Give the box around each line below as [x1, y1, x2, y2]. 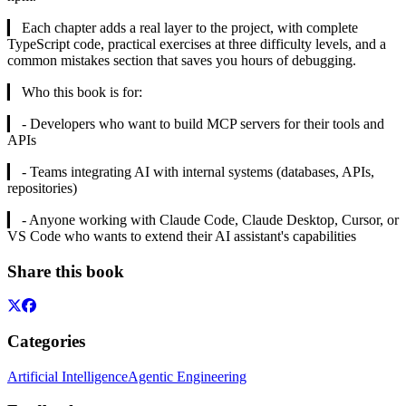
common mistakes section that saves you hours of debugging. [7, 52, 356, 68]
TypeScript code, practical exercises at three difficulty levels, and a [7, 35, 386, 52]
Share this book [7, 261, 124, 281]
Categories [7, 332, 85, 351]
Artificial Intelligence [7, 368, 128, 384]
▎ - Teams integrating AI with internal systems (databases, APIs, [7, 163, 374, 179]
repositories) [7, 179, 77, 196]
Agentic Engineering [128, 368, 246, 384]
